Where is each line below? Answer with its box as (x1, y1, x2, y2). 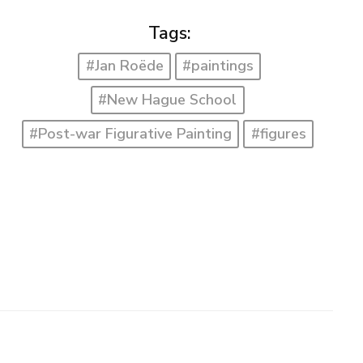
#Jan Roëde (85, 56, 164, 76)
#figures (250, 123, 306, 143)
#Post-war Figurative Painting (29, 123, 233, 143)
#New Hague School (98, 90, 237, 110)
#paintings (182, 56, 254, 76)
